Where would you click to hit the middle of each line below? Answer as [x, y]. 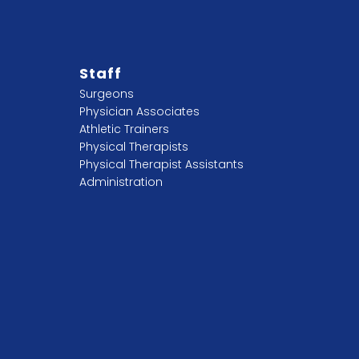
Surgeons [107, 94]
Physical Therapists [134, 147]
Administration [121, 182]
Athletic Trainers [125, 129]
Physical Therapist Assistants [162, 164]
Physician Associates [140, 111]
